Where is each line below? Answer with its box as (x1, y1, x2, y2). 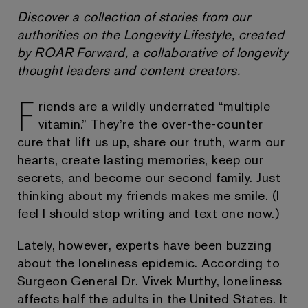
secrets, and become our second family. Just (16, 169, 281, 187)
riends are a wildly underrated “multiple (38, 98, 271, 115)
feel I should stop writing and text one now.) (16, 205, 280, 223)
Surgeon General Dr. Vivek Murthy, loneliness (16, 272, 283, 290)
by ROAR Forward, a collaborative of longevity (16, 44, 289, 62)
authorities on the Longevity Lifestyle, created (16, 26, 285, 44)
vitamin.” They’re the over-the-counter (38, 115, 263, 133)
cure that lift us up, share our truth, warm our (16, 133, 285, 151)
